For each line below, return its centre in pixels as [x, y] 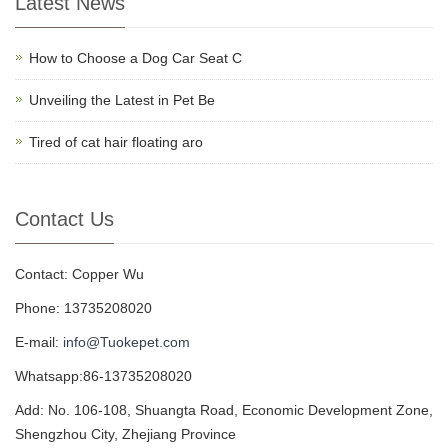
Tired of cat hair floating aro [116, 142]
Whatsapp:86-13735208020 [103, 376]
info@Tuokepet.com [126, 342]
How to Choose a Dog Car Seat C [135, 58]
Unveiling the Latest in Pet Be [122, 100]
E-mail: [39, 342]
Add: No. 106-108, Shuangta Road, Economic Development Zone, [224, 410]
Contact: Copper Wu [79, 274]
